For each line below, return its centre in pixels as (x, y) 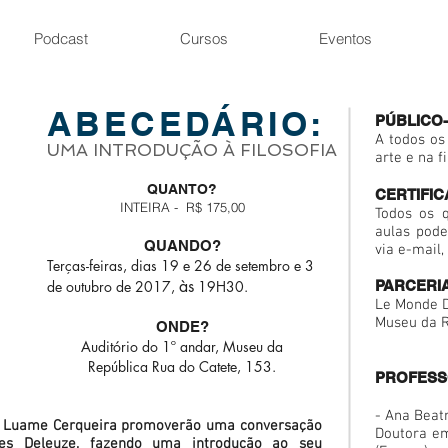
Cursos (203, 38)
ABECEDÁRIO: (186, 123)
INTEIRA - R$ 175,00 (182, 207)
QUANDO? (182, 245)
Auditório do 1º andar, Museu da (182, 346)
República (120, 366)
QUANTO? (182, 189)
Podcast (60, 38)
